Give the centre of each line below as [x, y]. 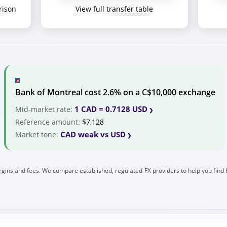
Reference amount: [49, 122]
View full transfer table [114, 9]
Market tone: [38, 134]
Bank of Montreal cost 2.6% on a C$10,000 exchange [115, 92]
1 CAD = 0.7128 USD [111, 109]
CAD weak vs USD [93, 134]
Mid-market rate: [45, 109]
